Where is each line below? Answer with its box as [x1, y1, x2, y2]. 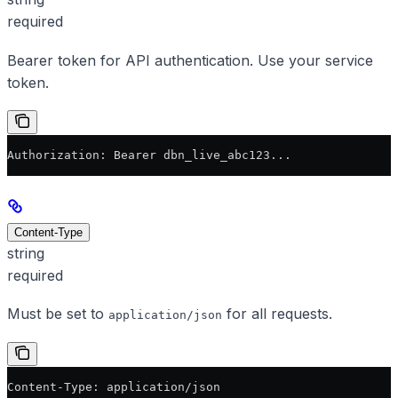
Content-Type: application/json [7, 379, 220, 394]
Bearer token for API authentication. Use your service [7, 51, 373, 69]
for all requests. [222, 305, 332, 323]
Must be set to [7, 305, 108, 323]
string [7, 244, 44, 262]
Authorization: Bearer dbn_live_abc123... [7, 148, 291, 162]
